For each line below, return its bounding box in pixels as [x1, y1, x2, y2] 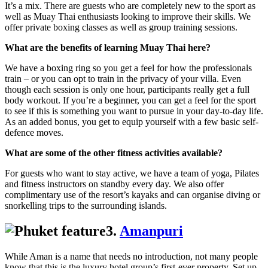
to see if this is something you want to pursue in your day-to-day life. [5, 106, 263, 117]
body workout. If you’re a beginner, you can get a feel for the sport [5, 95, 256, 106]
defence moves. [5, 127, 63, 138]
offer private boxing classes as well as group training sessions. [5, 22, 237, 33]
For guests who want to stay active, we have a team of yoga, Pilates [5, 168, 259, 179]
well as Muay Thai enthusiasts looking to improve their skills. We [5, 11, 251, 22]
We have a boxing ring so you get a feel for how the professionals [5, 63, 252, 74]
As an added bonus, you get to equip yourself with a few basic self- [5, 117, 258, 127]
